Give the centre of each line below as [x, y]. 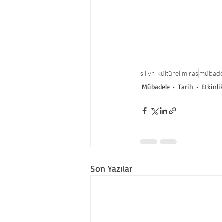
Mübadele [156, 86]
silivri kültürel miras [169, 73]
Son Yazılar [111, 168]
